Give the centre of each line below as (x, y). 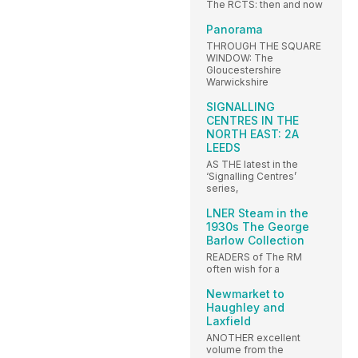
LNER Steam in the (257, 213)
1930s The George (258, 227)
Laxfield (229, 321)
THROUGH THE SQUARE (264, 46)
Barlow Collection (255, 241)
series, (222, 189)
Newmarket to (245, 294)
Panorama (235, 30)
